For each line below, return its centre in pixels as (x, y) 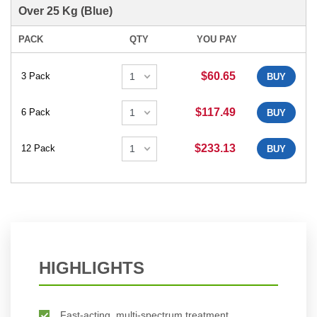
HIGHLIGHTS (92, 267)
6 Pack (36, 113)
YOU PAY (217, 39)
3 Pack (36, 76)
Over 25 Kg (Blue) (65, 11)
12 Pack (38, 149)
